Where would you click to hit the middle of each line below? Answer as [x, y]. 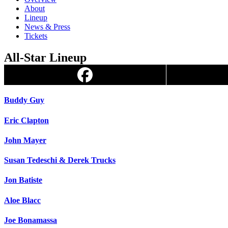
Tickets [36, 36]
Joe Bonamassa [31, 220]
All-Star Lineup [45, 58]
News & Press [47, 27]
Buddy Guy [24, 100]
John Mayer [25, 140]
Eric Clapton [26, 120]
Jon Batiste [23, 180]
